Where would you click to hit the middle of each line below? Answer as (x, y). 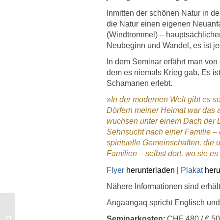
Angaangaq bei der (42, 205)
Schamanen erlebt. (139, 83)
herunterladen (151, 170)
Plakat (192, 170)
